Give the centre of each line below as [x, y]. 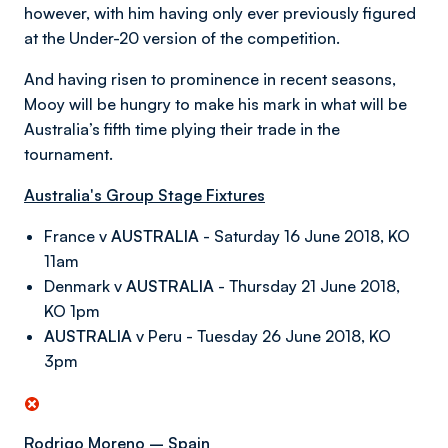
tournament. [68, 154]
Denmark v [85, 286]
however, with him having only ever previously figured [220, 13]
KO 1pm [72, 311]
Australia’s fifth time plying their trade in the [182, 129]
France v [77, 236]
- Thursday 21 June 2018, [307, 286]
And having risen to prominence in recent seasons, [210, 79]
